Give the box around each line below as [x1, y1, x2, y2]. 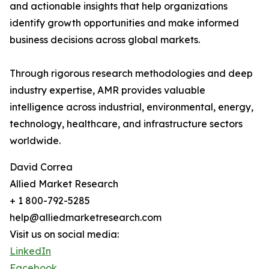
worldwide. [10, 134, 61, 147]
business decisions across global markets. [10, 34, 200, 46]
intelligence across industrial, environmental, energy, [10, 101, 253, 113]
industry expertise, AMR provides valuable [10, 84, 205, 97]
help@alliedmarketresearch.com [10, 211, 162, 224]
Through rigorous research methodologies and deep [10, 67, 253, 80]
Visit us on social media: [10, 228, 119, 241]
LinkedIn [10, 245, 51, 258]
